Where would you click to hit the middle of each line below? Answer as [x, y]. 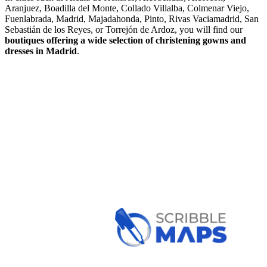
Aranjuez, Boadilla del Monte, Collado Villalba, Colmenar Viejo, [127, 8]
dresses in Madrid [41, 51]
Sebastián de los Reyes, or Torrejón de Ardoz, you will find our [124, 29]
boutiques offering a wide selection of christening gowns [118, 40]
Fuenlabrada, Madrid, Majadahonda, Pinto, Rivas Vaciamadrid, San [132, 18]
